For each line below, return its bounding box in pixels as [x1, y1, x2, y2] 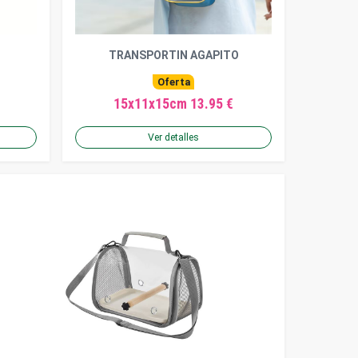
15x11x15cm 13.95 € [113, 96, 233, 113]
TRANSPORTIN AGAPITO [108, 49, 239, 62]
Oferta [157, 76, 190, 88]
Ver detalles [148, 132, 199, 144]
